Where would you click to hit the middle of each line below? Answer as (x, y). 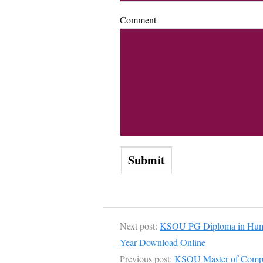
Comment (138, 20)
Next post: (140, 226)
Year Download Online (163, 242)
